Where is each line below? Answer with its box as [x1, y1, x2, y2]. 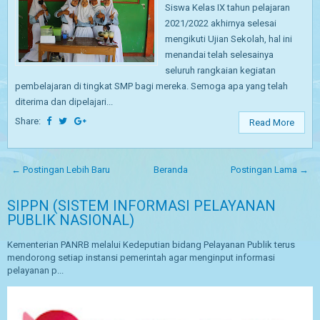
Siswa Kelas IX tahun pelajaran [165, 2, 290, 13]
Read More [249, 117, 294, 128]
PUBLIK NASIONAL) [7, 211, 134, 229]
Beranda [153, 164, 188, 175]
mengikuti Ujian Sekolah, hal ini [165, 34, 292, 44]
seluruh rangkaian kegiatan [165, 65, 276, 76]
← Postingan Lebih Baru [11, 164, 110, 175]
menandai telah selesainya [165, 49, 274, 60]
